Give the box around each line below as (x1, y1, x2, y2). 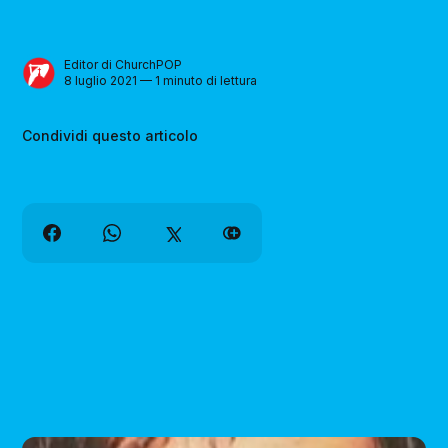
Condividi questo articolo (22, 126, 199, 144)
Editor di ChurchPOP (64, 57, 183, 73)
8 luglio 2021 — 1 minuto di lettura (64, 73, 258, 89)
